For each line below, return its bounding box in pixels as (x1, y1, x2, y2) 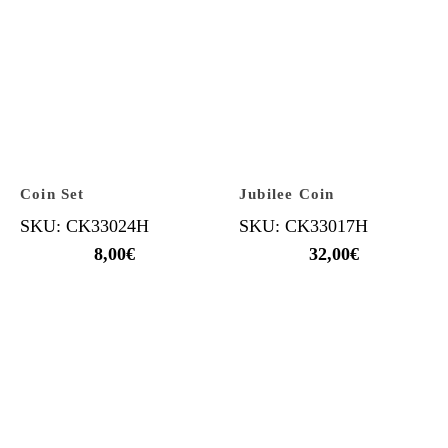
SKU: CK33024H (20, 215, 149, 236)
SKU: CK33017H (239, 215, 368, 236)
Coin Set (20, 185, 85, 202)
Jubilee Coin (239, 185, 335, 202)
